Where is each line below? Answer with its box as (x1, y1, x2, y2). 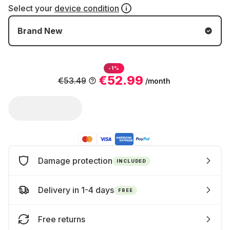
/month (145, 76, 170, 85)
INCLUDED (117, 158, 147, 164)
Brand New (17, 26, 63, 36)
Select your (8, 3, 54, 13)
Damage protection (38, 156, 112, 166)
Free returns (38, 214, 85, 224)
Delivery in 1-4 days (38, 185, 114, 195)
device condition (54, 3, 119, 13)
